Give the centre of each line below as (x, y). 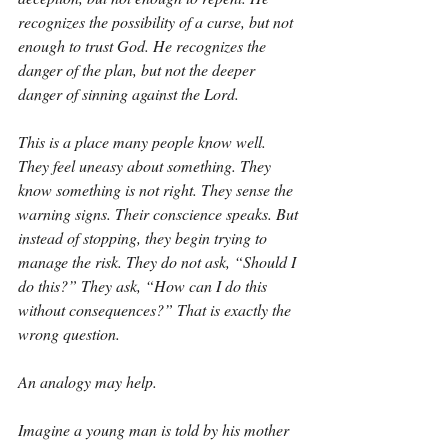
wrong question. (69, 333)
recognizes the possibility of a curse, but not (157, 21)
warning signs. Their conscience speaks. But (160, 213)
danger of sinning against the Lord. (128, 93)
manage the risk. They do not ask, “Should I (159, 261)
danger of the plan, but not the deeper (138, 69)
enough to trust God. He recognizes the (144, 45)
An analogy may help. (87, 381)
